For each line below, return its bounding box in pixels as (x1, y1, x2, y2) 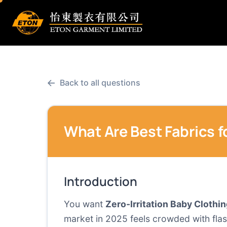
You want (64, 199, 105, 209)
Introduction (64, 173, 137, 190)
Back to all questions (60, 78, 140, 88)
